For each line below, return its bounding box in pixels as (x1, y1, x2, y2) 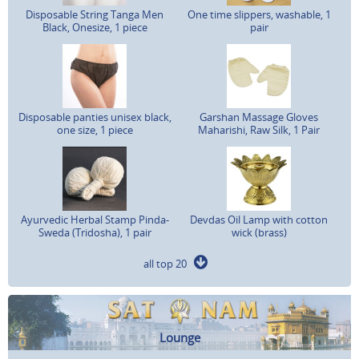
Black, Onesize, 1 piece (42, 19, 147, 34)
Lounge (159, 329, 200, 345)
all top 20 (143, 256, 194, 271)
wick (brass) (231, 224, 287, 240)
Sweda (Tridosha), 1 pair (38, 224, 151, 240)
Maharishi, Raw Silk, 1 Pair (198, 122, 320, 137)
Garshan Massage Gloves (200, 109, 318, 124)
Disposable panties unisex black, (18, 109, 171, 124)
